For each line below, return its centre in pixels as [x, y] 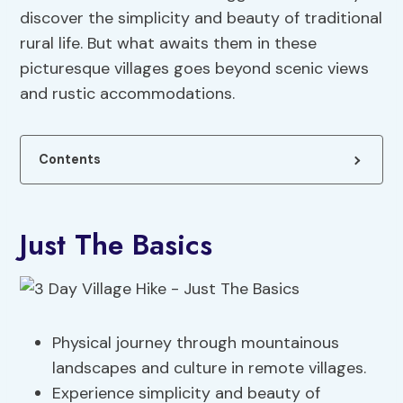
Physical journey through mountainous [196, 343]
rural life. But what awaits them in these [169, 44]
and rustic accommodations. [128, 94]
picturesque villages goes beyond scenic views [195, 69]
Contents [70, 160]
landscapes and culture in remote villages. [210, 368]
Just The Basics [116, 245]
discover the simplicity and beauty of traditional [201, 18]
